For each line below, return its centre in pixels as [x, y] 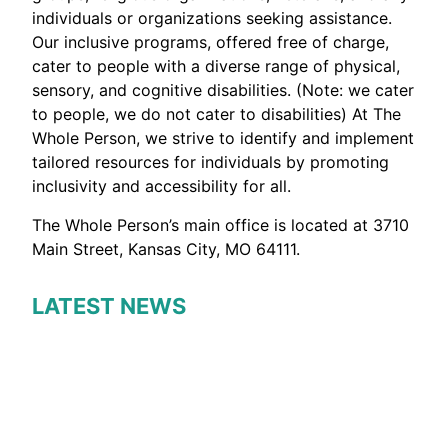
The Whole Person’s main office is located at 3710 [221, 224]
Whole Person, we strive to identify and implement [223, 138]
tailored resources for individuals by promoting [211, 162]
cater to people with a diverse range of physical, [216, 66]
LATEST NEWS [109, 306]
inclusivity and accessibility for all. [162, 186]
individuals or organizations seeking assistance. [212, 18]
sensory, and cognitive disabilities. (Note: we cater [223, 90]
